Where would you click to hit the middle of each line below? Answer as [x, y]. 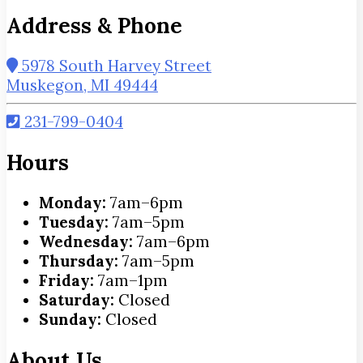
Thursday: [79, 261]
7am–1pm [131, 281]
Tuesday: [74, 222]
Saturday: [77, 300]
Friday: [66, 281]
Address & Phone [94, 25]
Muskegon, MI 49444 [82, 85]
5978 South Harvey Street [115, 66]
